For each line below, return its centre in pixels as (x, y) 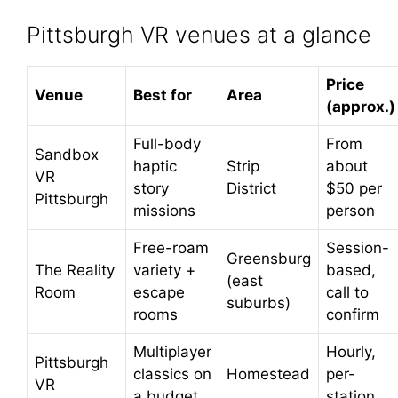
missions (164, 210)
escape (159, 292)
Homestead (268, 374)
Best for (163, 95)
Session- (358, 247)
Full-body (167, 143)
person (350, 210)
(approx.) (361, 106)
